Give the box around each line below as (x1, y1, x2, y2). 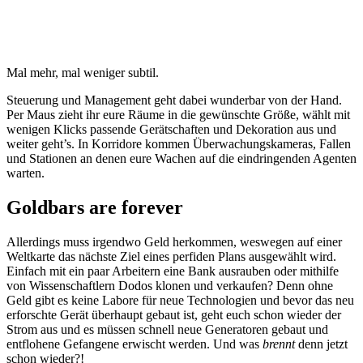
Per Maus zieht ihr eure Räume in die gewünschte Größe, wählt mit (6, 107, 350, 122)
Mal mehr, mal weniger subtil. (6, 65, 159, 79)
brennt (259, 336, 295, 351)
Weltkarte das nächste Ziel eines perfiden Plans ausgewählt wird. (6, 249, 336, 263)
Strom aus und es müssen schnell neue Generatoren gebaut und (6, 322, 328, 336)
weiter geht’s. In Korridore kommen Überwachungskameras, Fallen (6, 136, 351, 151)
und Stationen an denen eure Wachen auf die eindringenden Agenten (6, 151, 357, 165)
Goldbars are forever (6, 196, 183, 218)
